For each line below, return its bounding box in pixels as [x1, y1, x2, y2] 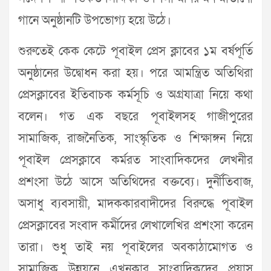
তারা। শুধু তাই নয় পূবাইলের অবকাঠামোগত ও [18, 240, 253, 255]
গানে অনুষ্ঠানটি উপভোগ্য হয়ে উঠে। [18, 13, 171, 28]
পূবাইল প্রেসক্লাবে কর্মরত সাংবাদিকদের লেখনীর [18, 152, 253, 168]
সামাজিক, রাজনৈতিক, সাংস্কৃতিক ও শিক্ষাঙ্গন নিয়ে [18, 131, 253, 146]
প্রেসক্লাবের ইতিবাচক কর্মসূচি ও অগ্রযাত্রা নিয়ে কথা [18, 87, 253, 103]
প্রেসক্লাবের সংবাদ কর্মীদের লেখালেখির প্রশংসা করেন [18, 218, 253, 233]
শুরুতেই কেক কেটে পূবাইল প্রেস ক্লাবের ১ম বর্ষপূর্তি [18, 44, 253, 59]
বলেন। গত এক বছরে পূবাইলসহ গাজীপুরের [18, 109, 253, 125]
